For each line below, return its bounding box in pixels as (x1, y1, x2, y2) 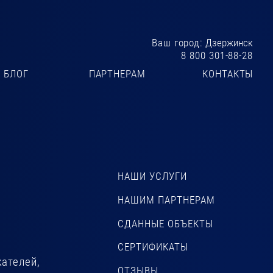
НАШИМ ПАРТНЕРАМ (117, 193, 215, 206)
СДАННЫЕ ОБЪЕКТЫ (117, 217, 213, 230)
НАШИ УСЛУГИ (117, 170, 187, 183)
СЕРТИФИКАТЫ (117, 241, 188, 253)
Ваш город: (151, 36, 206, 49)
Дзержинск (205, 36, 253, 49)
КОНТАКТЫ (202, 67, 253, 80)
